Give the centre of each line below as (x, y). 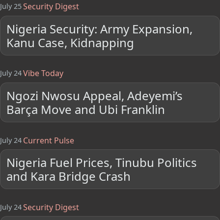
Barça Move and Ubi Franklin (86, 109)
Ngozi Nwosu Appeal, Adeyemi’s (95, 95)
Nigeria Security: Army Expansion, (100, 28)
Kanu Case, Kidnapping (70, 42)
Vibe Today (43, 73)
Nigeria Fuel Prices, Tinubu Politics (102, 162)
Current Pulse (48, 140)
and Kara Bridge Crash (69, 176)
